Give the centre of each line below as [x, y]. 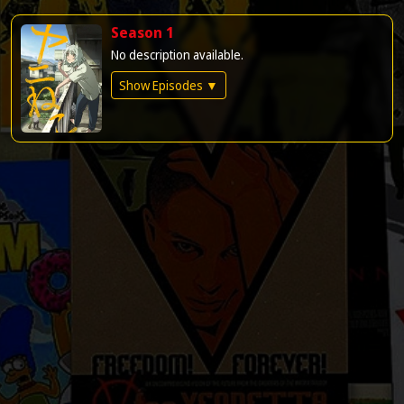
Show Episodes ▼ [169, 86]
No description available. [177, 55]
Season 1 [142, 33]
